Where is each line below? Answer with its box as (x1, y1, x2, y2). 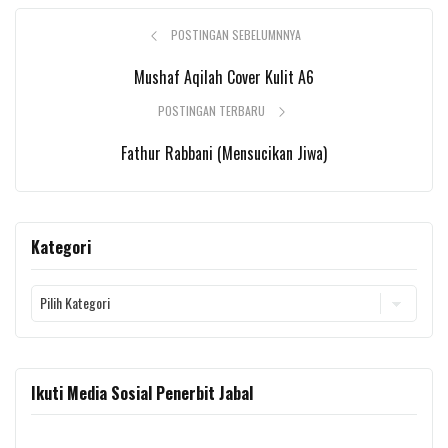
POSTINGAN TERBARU (157, 102, 268, 120)
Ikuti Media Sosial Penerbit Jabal (31, 380, 253, 405)
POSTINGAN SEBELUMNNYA (170, 26, 301, 44)
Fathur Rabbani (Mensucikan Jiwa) (121, 141, 327, 166)
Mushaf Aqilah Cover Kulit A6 (134, 65, 314, 90)
